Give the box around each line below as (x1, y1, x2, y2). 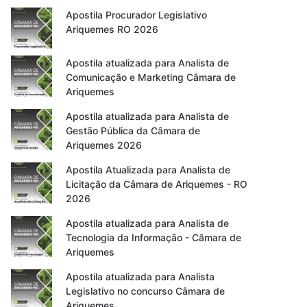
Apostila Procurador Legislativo (66, 9, 208, 21)
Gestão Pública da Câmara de (66, 125, 201, 136)
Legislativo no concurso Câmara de (66, 285, 225, 297)
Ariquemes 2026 (66, 139, 143, 151)
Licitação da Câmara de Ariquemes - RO (66, 178, 248, 190)
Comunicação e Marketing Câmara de (66, 71, 236, 83)
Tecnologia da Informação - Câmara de (66, 232, 242, 243)
